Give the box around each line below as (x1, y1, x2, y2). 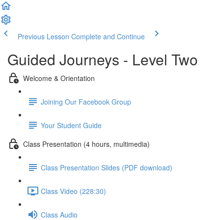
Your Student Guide (41, 120, 102, 130)
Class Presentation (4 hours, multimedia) (23, 138, 150, 149)
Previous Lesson (18, 31, 69, 41)
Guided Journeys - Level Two (7, 49, 198, 70)
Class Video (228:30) (41, 186, 106, 196)
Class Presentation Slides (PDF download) (41, 162, 172, 172)
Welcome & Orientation (23, 73, 95, 83)
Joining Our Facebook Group (41, 96, 131, 107)
